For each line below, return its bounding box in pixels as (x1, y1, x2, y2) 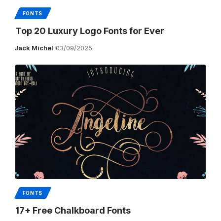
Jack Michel (14, 43, 54, 52)
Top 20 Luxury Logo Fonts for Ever (15, 25, 164, 36)
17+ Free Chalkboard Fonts (15, 205, 131, 216)
